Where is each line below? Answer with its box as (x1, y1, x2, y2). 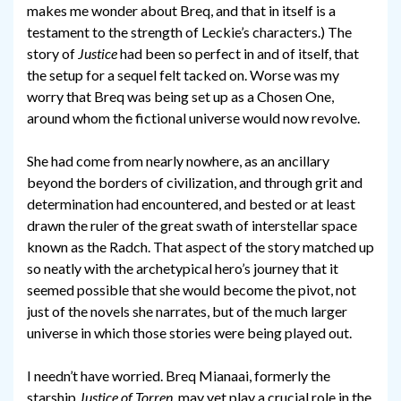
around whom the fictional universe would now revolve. (27, 109, 360, 127)
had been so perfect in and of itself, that (117, 45, 359, 63)
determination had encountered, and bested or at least (27, 195, 355, 213)
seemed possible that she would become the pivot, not (27, 281, 356, 299)
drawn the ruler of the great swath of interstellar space (27, 217, 357, 235)
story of (27, 45, 78, 63)
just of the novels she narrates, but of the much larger (27, 303, 347, 320)
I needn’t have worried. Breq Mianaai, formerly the (27, 367, 330, 385)
